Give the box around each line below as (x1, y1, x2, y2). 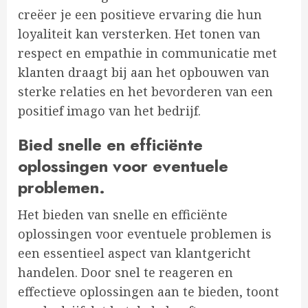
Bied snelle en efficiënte (18, 133, 203, 157)
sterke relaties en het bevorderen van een (18, 83, 273, 100)
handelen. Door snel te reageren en (18, 264, 233, 281)
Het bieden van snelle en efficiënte (18, 206, 228, 223)
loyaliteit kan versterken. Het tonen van (18, 25, 261, 43)
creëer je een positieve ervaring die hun (18, 6, 262, 23)
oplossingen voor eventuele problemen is (18, 225, 272, 243)
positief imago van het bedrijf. (18, 102, 201, 120)
